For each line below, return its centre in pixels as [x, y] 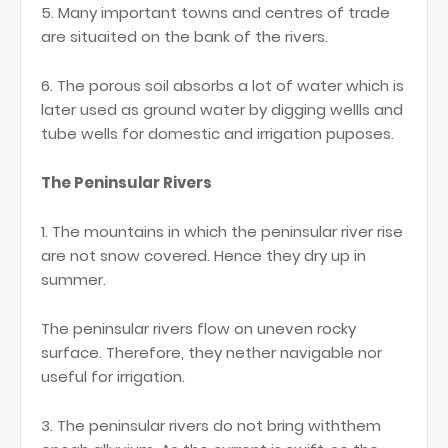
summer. [73, 280]
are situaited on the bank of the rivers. [184, 37]
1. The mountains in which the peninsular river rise [222, 232]
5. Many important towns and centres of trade [215, 13]
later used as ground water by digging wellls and [222, 110]
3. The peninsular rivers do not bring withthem [211, 426]
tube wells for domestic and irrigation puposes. [219, 134]
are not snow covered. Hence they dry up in [203, 256]
